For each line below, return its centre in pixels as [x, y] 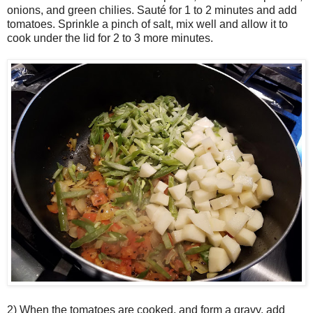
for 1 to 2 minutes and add [232, 10]
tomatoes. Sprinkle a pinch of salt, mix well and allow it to [147, 24]
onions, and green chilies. [72, 10]
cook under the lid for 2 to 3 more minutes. [111, 38]
